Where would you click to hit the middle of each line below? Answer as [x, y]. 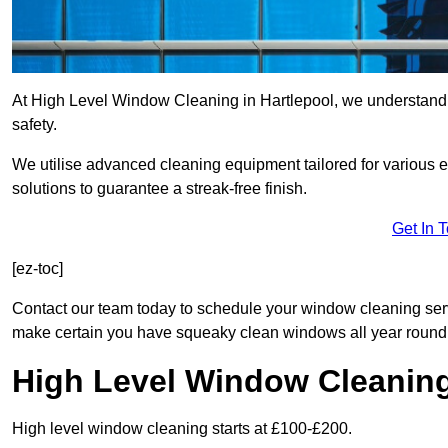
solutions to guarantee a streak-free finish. [159, 189]
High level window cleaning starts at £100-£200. [182, 429]
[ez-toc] [37, 269]
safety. [34, 125]
